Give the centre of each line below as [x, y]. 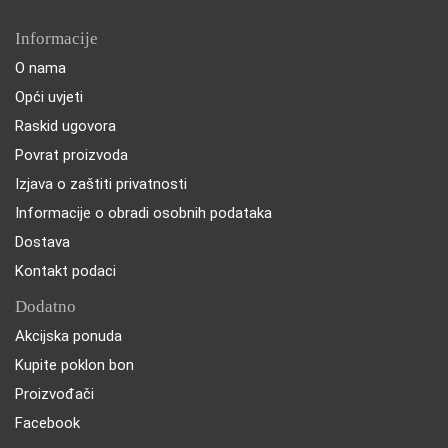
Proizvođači [54, 393]
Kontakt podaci [65, 270]
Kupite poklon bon [74, 364]
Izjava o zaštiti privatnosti [101, 183]
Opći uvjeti [49, 96]
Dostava [42, 241]
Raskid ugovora [65, 125]
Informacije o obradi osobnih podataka [143, 212]
